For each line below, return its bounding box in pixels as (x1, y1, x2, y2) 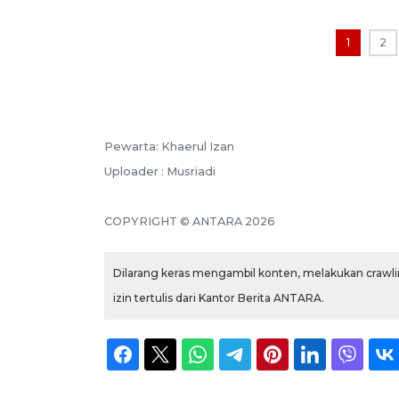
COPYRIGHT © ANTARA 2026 (104, 214, 275, 228)
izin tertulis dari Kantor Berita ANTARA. (113, 290, 324, 305)
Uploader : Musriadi (104, 164, 216, 178)
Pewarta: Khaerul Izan (104, 139, 234, 153)
